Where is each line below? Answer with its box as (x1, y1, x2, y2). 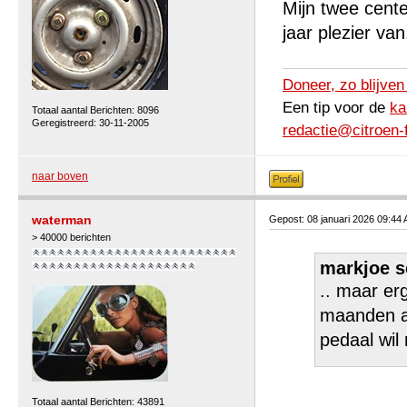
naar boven (32, 170, 88, 183)
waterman (32, 213, 92, 227)
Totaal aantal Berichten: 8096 (32, 104, 159, 115)
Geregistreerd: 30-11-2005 (32, 117, 149, 128)
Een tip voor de (283, 99, 390, 116)
